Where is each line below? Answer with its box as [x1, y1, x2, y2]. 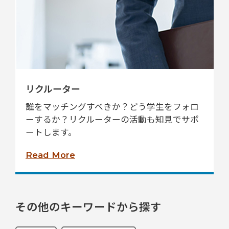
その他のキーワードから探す [15, 198, 162, 214]
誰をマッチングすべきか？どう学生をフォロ [26, 100, 199, 112]
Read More [26, 150, 75, 160]
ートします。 [26, 126, 77, 138]
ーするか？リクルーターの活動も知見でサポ [26, 113, 199, 125]
